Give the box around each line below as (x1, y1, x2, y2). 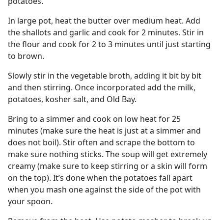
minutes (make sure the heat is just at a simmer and (8, 125, 201, 136)
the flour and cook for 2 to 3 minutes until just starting (8, 39, 211, 50)
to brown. (8, 51, 44, 61)
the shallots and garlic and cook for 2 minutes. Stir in (8, 27, 204, 38)
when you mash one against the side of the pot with (8, 184, 201, 195)
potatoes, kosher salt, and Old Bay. (8, 94, 137, 105)
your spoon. (8, 196, 53, 207)
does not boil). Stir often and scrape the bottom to (8, 137, 195, 148)
